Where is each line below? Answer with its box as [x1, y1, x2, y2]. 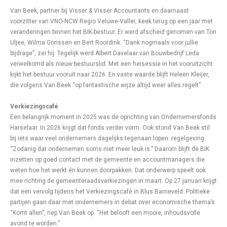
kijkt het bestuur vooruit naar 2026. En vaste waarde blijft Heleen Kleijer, [10, 71, 209, 78]
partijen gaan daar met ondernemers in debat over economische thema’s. [10, 199, 216, 206]
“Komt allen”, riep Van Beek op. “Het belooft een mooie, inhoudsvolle [10, 209, 200, 216]
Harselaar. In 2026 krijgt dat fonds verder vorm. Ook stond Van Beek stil [10, 124, 210, 131]
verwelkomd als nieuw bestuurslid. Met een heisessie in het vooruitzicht [10, 60, 213, 67]
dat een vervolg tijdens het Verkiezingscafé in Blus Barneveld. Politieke [10, 188, 210, 195]
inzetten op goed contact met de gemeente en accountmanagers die [10, 156, 205, 163]
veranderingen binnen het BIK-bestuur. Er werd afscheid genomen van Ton [10, 28, 216, 35]
